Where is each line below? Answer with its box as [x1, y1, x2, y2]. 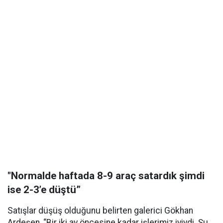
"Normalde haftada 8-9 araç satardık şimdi [7, 170, 205, 182]
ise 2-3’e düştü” [7, 184, 81, 196]
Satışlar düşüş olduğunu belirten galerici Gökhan [7, 206, 193, 216]
